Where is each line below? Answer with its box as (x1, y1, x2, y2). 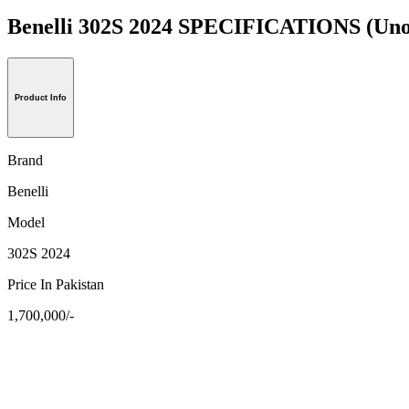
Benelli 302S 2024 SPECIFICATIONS (7, 14, 366, 38)
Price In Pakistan (7, 276, 104, 292)
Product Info (15, 92, 67, 102)
